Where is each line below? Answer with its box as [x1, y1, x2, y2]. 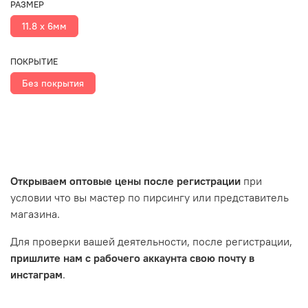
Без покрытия [22, 77, 84, 89]
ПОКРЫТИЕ [10, 56, 58, 67]
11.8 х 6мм [22, 20, 67, 33]
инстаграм [10, 267, 63, 281]
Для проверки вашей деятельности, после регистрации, [10, 234, 292, 248]
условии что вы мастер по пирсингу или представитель [10, 190, 289, 204]
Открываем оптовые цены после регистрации [10, 173, 241, 188]
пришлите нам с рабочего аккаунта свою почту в [10, 250, 254, 265]
